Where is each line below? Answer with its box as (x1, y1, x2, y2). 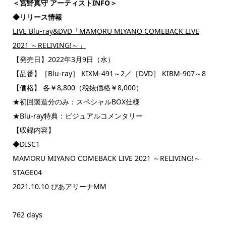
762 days (12, 209, 42, 219)
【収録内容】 (12, 125, 55, 135)
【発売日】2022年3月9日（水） (12, 54, 115, 64)
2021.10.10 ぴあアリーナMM (12, 181, 106, 191)
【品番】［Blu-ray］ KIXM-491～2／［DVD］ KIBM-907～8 (12, 68, 206, 78)
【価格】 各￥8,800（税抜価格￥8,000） (12, 82, 143, 92)
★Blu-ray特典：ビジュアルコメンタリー (12, 110, 143, 121)
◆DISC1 (12, 139, 40, 149)
